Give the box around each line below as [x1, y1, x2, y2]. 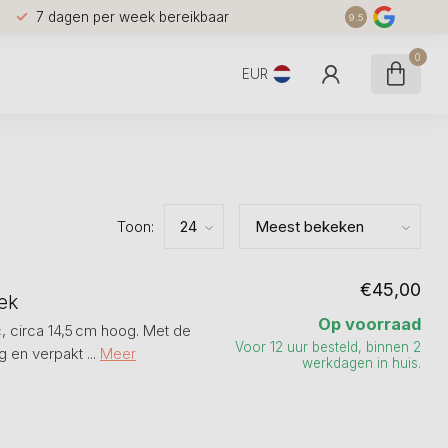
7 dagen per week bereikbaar [35, 8, 229, 25]
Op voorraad [318, 314, 421, 334]
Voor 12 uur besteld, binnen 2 [235, 339, 421, 355]
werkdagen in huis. [302, 355, 421, 371]
